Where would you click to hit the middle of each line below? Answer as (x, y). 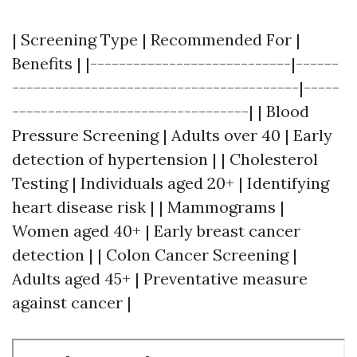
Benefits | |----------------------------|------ (175, 63)
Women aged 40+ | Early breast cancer (156, 231)
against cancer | (72, 302)
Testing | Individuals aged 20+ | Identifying (171, 183)
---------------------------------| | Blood (161, 111)
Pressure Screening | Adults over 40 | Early (172, 135)
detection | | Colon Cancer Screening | (155, 255)
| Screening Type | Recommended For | (156, 39)
